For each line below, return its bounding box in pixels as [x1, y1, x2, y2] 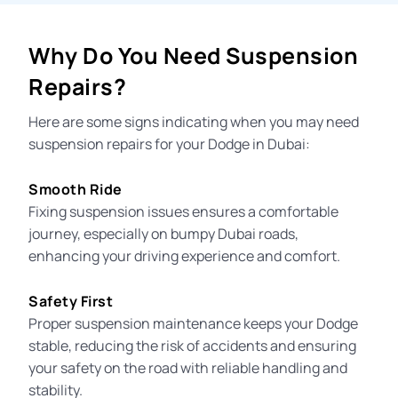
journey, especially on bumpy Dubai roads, [28, 223, 299, 243]
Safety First [28, 291, 114, 311]
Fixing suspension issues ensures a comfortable [28, 201, 339, 221]
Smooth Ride [28, 179, 123, 199]
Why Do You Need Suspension [28, 39, 359, 71]
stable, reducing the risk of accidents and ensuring [28, 335, 357, 355]
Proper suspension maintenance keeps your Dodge [28, 313, 359, 333]
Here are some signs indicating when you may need [28, 111, 360, 131]
